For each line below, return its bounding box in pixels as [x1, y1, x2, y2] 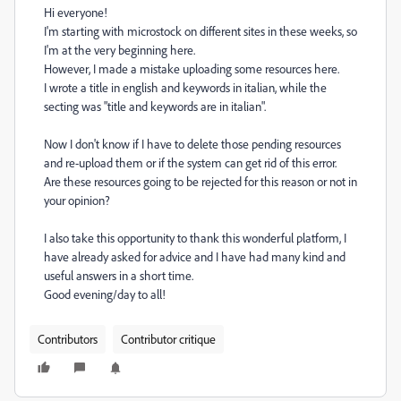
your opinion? [44, 192, 113, 208]
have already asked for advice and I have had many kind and [44, 249, 346, 264]
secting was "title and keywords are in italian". [44, 98, 266, 114]
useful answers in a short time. [44, 268, 193, 283]
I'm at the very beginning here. [44, 42, 195, 57]
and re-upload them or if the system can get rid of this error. [44, 155, 337, 170]
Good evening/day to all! [44, 286, 166, 302]
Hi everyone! [44, 4, 107, 20]
